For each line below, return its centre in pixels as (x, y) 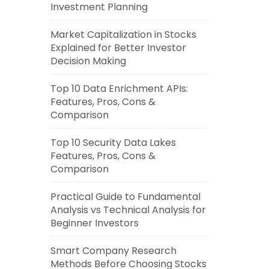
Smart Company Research (113, 251)
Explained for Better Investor (118, 48)
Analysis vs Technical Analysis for (128, 210)
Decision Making (88, 61)
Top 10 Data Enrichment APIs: (119, 89)
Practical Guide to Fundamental (125, 197)
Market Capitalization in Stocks (123, 35)
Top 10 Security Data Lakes (113, 143)
